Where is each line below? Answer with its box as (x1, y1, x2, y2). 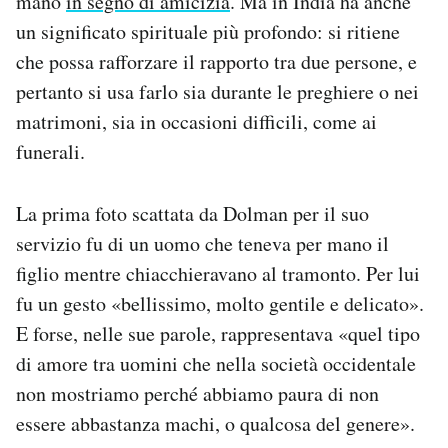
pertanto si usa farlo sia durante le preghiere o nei (16, 78, 419, 106)
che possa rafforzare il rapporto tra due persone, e (16, 48, 417, 76)
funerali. (16, 138, 85, 166)
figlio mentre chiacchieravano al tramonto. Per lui (16, 260, 420, 288)
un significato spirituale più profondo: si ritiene (16, 18, 400, 46)
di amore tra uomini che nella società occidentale (16, 350, 416, 378)
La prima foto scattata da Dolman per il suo (16, 200, 369, 228)
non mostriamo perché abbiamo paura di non (16, 380, 379, 408)
